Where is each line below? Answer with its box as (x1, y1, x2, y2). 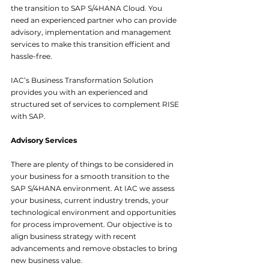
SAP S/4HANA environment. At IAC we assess (11, 184, 177, 193)
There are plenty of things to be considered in (11, 160, 175, 169)
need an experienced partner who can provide (11, 16, 178, 25)
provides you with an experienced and (11, 88, 150, 97)
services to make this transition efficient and (11, 40, 172, 49)
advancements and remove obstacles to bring (11, 244, 179, 253)
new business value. (11, 256, 82, 265)
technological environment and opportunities (11, 208, 178, 217)
